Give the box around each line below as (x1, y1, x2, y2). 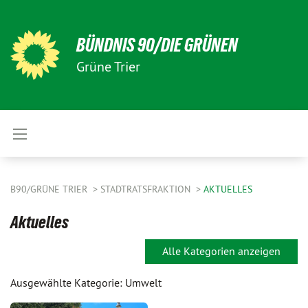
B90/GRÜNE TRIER (10, 183, 90, 195)
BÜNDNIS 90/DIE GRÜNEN (76, 34, 238, 56)
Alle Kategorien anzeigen (162, 244, 280, 258)
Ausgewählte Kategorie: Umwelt (10, 276, 162, 289)
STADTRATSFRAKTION (100, 183, 193, 195)
